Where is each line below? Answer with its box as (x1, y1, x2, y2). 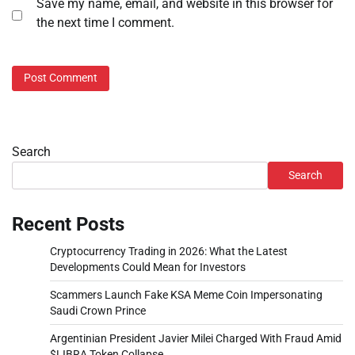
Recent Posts (12, 212, 124, 235)
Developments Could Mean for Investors (50, 260, 246, 273)
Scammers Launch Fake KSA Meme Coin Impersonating (50, 288, 323, 301)
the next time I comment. (36, 15, 174, 31)
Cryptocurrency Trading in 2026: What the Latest (50, 244, 288, 258)
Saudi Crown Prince (50, 303, 146, 317)
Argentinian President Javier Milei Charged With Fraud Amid (50, 331, 342, 345)
